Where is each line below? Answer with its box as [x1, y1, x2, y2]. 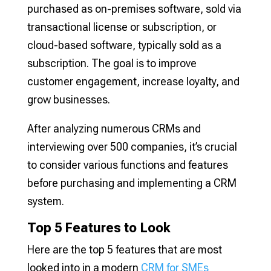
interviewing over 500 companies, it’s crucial [27, 140, 237, 154]
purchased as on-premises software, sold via [27, 2, 241, 16]
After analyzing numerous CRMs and [27, 122, 201, 135]
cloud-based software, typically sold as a [27, 39, 221, 52]
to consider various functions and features [27, 158, 228, 172]
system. [27, 195, 67, 208]
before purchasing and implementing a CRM [27, 177, 237, 190]
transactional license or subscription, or [27, 21, 217, 34]
